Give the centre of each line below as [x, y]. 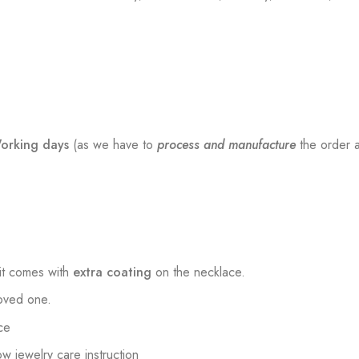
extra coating [115, 272]
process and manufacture [227, 145]
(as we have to [115, 145]
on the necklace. [201, 272]
